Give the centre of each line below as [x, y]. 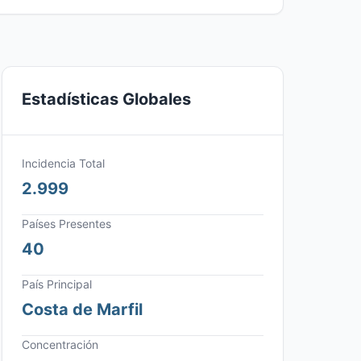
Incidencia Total [63, 163]
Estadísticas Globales [106, 99]
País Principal [57, 284]
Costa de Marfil [82, 309]
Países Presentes [66, 224]
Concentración [60, 344]
